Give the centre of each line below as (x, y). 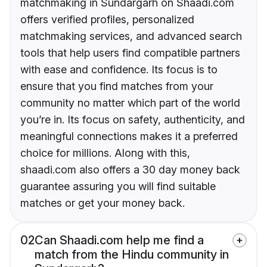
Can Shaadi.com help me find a (119, 240)
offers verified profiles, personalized (107, 20)
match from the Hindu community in (132, 255)
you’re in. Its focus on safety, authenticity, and (133, 120)
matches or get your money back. (103, 203)
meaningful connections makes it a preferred (129, 136)
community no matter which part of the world (130, 103)
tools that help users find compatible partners (130, 53)
